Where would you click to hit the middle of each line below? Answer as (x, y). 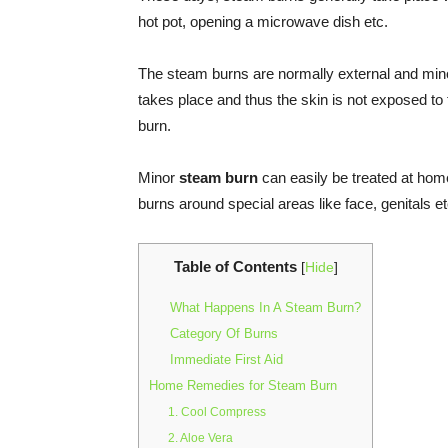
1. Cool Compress (217, 412)
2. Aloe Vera (201, 438)
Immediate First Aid (227, 360)
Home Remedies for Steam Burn (243, 386)
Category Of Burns (224, 334)
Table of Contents (235, 266)
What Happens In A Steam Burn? (266, 308)
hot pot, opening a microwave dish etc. (263, 21)
